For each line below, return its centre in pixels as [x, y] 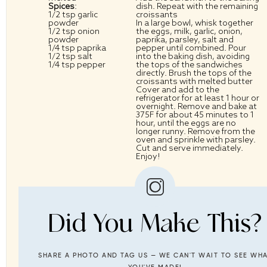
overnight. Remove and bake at [196, 106]
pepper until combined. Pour [191, 48]
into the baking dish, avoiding [193, 56]
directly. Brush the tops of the [193, 73]
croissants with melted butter [194, 81]
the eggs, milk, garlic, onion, [189, 31]
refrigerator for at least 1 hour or [197, 98]
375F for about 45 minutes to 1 [195, 115]
